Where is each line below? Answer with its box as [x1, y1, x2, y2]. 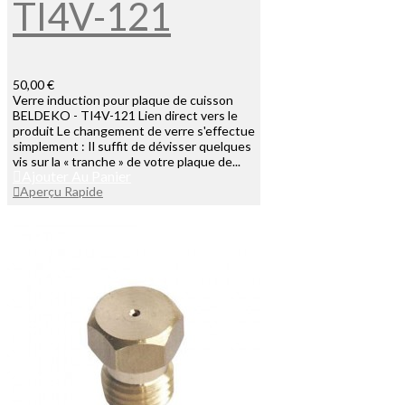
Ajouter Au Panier [22, 167, 131, 185]
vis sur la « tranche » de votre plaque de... [13, 154, 240, 170]
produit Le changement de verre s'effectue [13, 123, 255, 139]
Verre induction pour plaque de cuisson [13, 92, 233, 108]
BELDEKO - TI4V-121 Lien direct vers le [13, 108, 238, 124]
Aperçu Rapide [20, 184, 103, 200]
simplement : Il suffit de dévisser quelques [13, 138, 251, 155]
